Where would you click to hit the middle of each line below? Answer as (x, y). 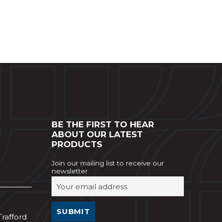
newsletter (69, 171)
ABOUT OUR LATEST (97, 134)
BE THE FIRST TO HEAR (103, 124)
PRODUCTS (77, 144)
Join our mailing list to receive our (108, 163)
